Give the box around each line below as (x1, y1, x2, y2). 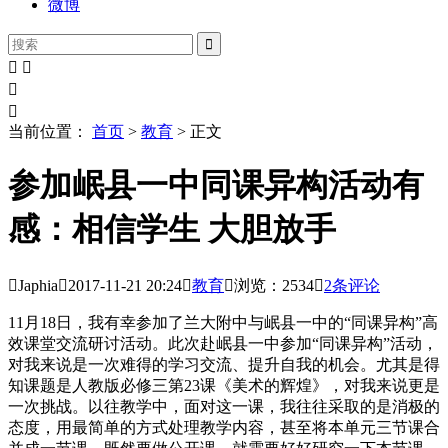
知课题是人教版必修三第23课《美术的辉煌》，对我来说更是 (8, 376, 440, 394)
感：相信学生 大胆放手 (8, 211, 336, 248)
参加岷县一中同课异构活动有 (8, 167, 424, 204)
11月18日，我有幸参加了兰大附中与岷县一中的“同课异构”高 (8, 313, 438, 331)
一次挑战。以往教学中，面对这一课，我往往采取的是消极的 (8, 397, 440, 415)
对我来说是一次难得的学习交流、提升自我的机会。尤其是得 (8, 355, 440, 373)
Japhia (18, 276, 58, 294)
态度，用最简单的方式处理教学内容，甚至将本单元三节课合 (8, 418, 440, 436)
